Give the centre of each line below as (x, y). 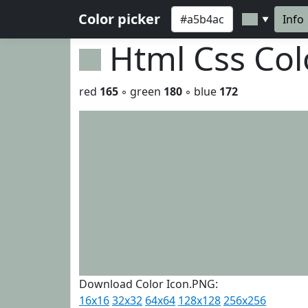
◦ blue (201, 91)
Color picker (119, 19)
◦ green (141, 91)
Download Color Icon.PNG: (148, 284)
